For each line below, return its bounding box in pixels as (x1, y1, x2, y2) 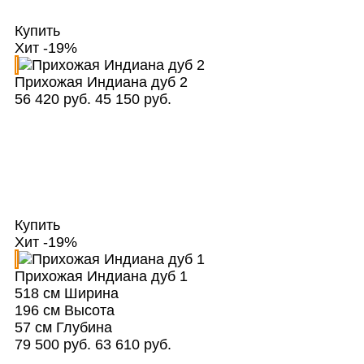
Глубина (51, 319, 112, 336)
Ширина (59, 285, 119, 302)
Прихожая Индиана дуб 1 (14, 268, 188, 285)
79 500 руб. (14, 336, 91, 353)
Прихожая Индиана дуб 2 (14, 74, 188, 91)
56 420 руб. (14, 91, 91, 108)
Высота (59, 302, 115, 319)
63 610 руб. (94, 336, 171, 353)
